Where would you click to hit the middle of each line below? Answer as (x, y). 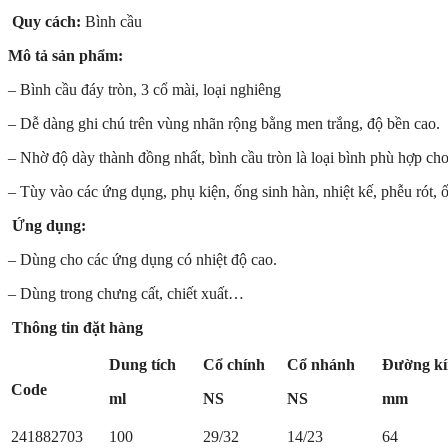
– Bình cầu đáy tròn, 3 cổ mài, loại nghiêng (144, 90)
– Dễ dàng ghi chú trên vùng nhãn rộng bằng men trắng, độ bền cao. (224, 124)
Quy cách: (48, 22)
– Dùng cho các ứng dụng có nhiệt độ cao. (142, 260)
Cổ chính (234, 365)
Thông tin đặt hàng (77, 328)
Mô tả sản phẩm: (65, 56)
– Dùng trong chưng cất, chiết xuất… (126, 294)
